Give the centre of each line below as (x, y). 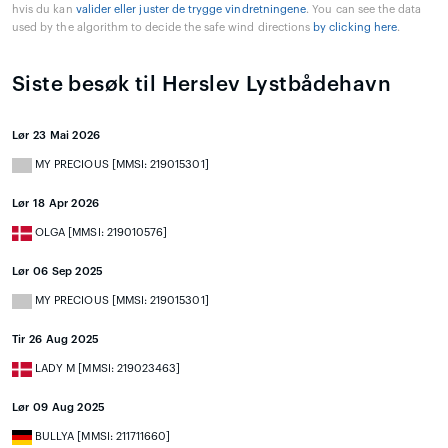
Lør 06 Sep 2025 (58, 272)
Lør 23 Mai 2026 (56, 136)
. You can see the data (364, 10)
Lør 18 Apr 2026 (56, 204)
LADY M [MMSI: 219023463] (106, 369)
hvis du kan (44, 10)
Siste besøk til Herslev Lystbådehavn (201, 85)
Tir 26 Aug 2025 (56, 340)
